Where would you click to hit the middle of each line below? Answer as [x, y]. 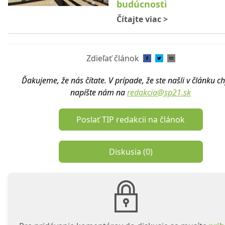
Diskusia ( [127, 151]
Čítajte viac [140, 19]
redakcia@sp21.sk [159, 92]
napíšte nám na [98, 92]
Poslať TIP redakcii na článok [131, 119]
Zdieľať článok [113, 58]
